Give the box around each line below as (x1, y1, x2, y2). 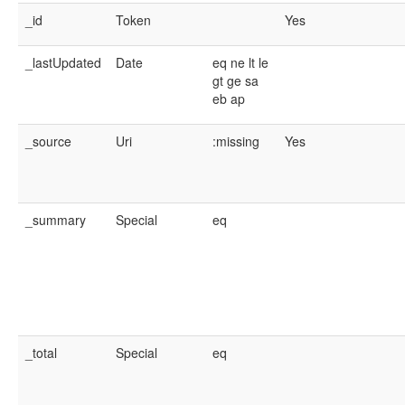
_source (25, 132, 71, 150)
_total (25, 344, 57, 362)
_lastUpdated (25, 53, 101, 71)
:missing (212, 132, 259, 150)
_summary (25, 211, 86, 229)
